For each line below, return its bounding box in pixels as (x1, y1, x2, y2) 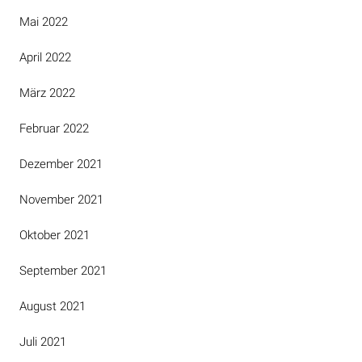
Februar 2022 (19, 121, 89, 136)
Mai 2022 (19, 15, 68, 29)
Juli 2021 (19, 335, 66, 349)
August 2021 (19, 299, 86, 314)
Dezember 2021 (19, 157, 103, 171)
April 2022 (19, 50, 71, 65)
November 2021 (19, 192, 103, 207)
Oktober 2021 (19, 228, 90, 242)
